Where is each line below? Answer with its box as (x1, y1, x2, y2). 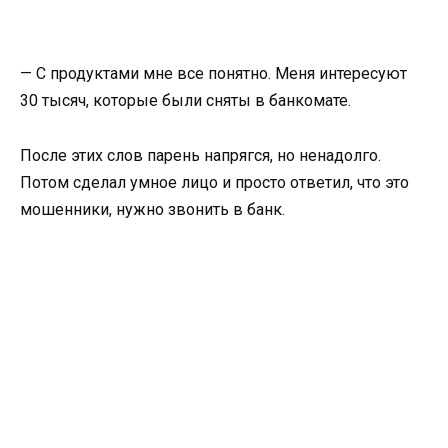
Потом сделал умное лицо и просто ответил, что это (20, 172, 409, 192)
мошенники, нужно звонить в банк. (20, 199, 289, 219)
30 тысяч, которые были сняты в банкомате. (20, 91, 355, 111)
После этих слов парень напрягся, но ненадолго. (20, 145, 381, 165)
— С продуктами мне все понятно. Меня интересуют (20, 64, 407, 84)
